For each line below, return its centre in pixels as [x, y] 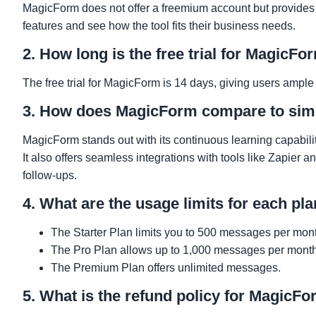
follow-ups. [50, 175]
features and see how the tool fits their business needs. [159, 25]
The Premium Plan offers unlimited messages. [166, 267]
